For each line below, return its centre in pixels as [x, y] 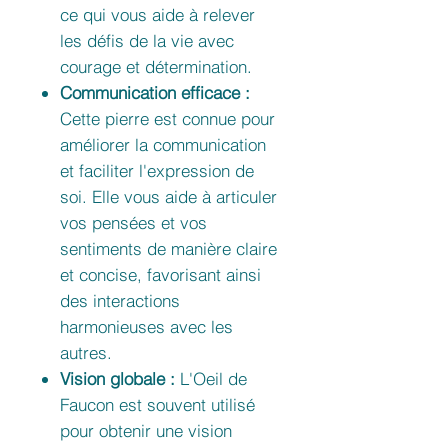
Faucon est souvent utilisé [157, 405]
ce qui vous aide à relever [157, 15]
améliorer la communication [163, 145]
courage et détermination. [156, 67]
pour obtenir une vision [146, 431]
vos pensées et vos [133, 223]
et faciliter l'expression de [157, 171]
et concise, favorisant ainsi [160, 275]
